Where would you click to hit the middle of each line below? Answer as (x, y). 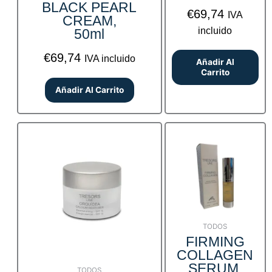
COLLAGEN (215, 255)
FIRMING (215, 241)
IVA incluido (110, 58)
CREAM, (89, 20)
